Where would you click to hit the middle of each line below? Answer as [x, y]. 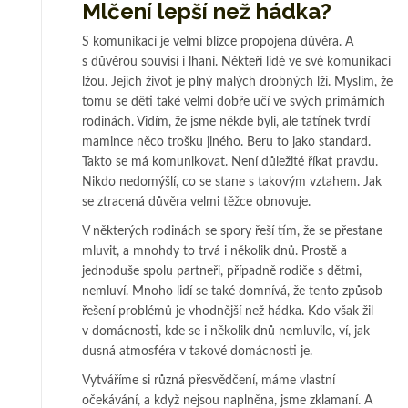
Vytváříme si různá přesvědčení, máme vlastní [209, 380]
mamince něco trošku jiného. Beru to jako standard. [226, 142]
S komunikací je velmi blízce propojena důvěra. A [218, 41]
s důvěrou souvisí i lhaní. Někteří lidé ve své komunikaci [236, 61]
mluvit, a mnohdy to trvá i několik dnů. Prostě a [214, 251]
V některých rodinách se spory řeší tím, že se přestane [232, 231]
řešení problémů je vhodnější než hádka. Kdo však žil [228, 311]
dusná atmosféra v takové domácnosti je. [197, 351]
